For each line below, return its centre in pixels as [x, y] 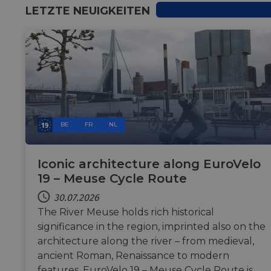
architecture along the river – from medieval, [146, 241]
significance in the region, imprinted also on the [152, 226]
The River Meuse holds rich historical [126, 212]
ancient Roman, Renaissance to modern [133, 255]
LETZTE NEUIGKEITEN [88, 11]
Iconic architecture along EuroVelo [149, 164]
